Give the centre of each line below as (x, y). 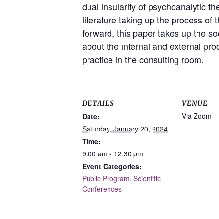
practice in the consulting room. (143, 59)
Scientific (147, 178)
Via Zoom (197, 116)
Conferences (102, 188)
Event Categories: (112, 166)
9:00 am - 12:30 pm (113, 153)
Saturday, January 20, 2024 (125, 128)
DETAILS (98, 103)
